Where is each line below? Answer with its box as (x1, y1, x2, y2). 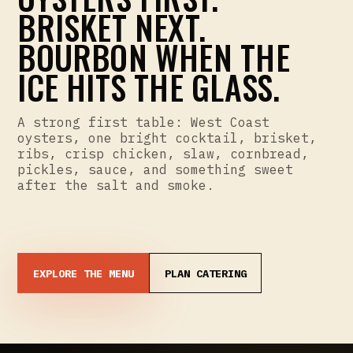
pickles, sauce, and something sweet (17, 161, 294, 177)
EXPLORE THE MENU (32, 266, 134, 281)
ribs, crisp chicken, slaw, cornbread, (17, 145, 310, 162)
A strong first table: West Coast (17, 113, 270, 130)
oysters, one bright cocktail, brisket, (17, 129, 318, 146)
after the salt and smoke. (17, 176, 215, 193)
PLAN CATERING (164, 266, 247, 281)
